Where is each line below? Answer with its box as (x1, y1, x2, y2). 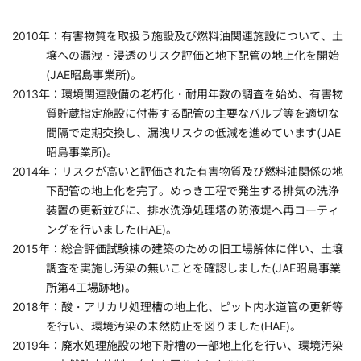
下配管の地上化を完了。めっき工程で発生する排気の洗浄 (46, 184, 339, 197)
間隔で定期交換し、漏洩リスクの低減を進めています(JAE (46, 126, 341, 139)
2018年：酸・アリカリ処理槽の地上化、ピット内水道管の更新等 (12, 300, 343, 313)
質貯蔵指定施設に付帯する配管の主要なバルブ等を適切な (46, 106, 339, 120)
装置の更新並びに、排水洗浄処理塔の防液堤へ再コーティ (46, 203, 339, 217)
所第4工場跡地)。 (46, 280, 136, 294)
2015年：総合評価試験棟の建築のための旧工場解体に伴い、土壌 (12, 242, 343, 255)
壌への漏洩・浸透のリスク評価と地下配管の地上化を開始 (46, 48, 339, 62)
